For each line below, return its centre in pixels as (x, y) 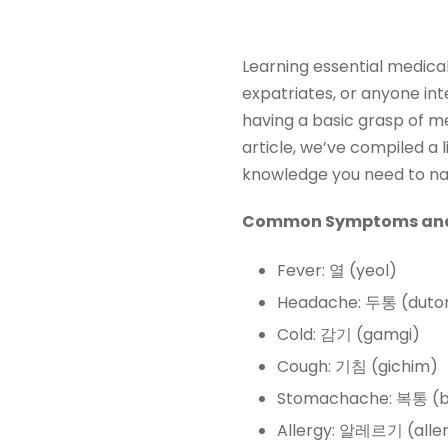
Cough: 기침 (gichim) (357, 366)
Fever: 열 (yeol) (337, 270)
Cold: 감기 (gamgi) (348, 334)
